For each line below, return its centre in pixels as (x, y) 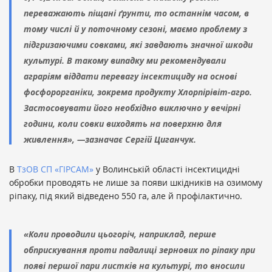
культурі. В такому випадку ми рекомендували (125, 61)
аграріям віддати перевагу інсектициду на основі (130, 76)
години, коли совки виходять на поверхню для (123, 124)
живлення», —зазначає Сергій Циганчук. (110, 140)
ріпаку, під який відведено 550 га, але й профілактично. (126, 196)
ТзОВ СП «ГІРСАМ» (55, 169)
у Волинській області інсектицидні (167, 169)
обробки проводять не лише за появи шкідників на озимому (136, 183)
